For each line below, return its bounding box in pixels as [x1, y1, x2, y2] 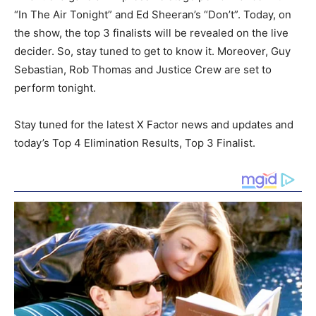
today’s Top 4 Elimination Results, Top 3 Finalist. [14, 136, 255, 150]
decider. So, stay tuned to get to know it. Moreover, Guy [14, 44, 291, 59]
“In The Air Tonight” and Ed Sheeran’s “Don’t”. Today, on [14, 8, 291, 22]
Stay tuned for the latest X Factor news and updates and [14, 118, 293, 132]
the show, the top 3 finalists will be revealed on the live [14, 26, 288, 40]
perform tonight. [14, 81, 96, 95]
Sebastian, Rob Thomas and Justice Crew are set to [14, 63, 272, 77]
